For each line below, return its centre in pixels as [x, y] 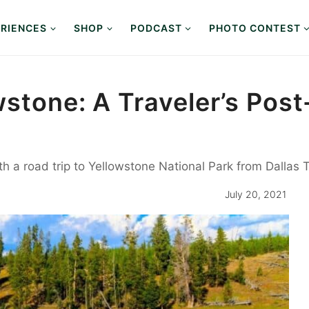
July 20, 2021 [255, 194]
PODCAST [156, 28]
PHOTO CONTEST [255, 28]
